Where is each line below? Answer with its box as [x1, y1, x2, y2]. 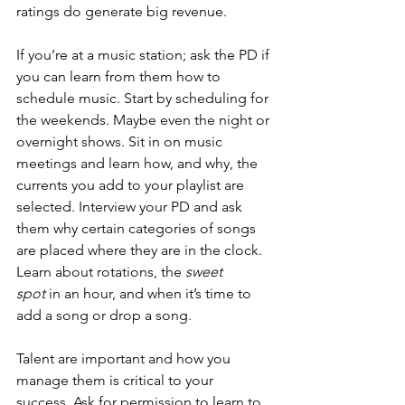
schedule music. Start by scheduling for [16, 89, 272, 107]
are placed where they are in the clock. [16, 241, 266, 259]
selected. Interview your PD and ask [16, 198, 246, 215]
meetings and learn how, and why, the [16, 155, 261, 172]
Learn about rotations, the [16, 263, 185, 280]
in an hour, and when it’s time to [45, 285, 255, 302]
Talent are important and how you [16, 350, 234, 367]
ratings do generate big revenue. [16, 3, 227, 20]
